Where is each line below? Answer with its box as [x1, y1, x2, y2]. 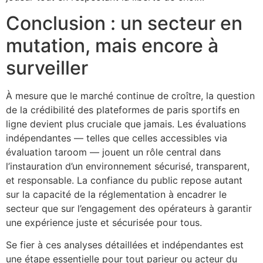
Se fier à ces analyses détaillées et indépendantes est [6, 239, 244, 251]
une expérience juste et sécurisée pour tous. [6, 217, 202, 228]
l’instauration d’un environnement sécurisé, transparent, [6, 160, 249, 172]
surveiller [6, 56, 88, 79]
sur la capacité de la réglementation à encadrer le [6, 188, 227, 200]
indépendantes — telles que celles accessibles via [6, 132, 227, 144]
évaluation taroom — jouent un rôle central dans [6, 146, 221, 158]
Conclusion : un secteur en [6, 12, 242, 35]
